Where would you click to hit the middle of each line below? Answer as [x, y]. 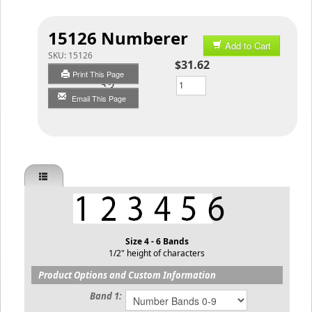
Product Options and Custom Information [127, 275]
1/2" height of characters [157, 253]
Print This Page [99, 73]
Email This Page [99, 98]
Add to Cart [248, 45]
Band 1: [106, 296]
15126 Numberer [118, 38]
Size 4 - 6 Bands [157, 241]
